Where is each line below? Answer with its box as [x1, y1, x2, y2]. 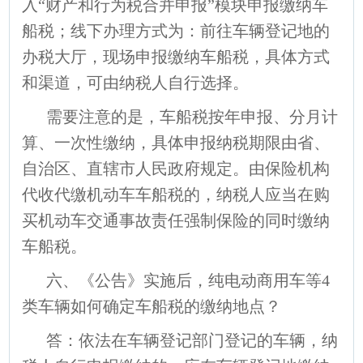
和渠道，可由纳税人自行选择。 [22, 73, 250, 92]
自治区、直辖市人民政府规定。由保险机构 [22, 159, 331, 177]
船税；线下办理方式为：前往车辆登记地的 [22, 21, 331, 40]
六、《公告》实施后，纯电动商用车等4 [46, 271, 331, 289]
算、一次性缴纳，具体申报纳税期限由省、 [22, 133, 331, 152]
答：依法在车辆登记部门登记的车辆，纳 [46, 331, 339, 349]
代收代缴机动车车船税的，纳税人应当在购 [22, 185, 331, 203]
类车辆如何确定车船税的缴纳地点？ [22, 297, 282, 315]
